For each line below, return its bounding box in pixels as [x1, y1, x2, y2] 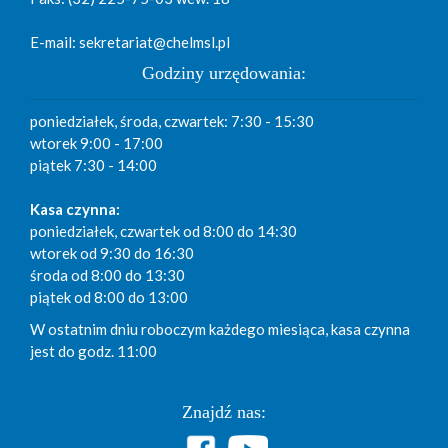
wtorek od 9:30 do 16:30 [30, 244, 194, 263]
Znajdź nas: [182, 402, 266, 423]
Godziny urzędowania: [142, 63, 306, 84]
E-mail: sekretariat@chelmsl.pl [30, 33, 230, 52]
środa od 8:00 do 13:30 [30, 266, 185, 285]
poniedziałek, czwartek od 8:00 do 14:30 [30, 222, 297, 241]
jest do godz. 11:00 [30, 342, 157, 361]
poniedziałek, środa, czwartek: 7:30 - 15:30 [30, 112, 314, 131]
